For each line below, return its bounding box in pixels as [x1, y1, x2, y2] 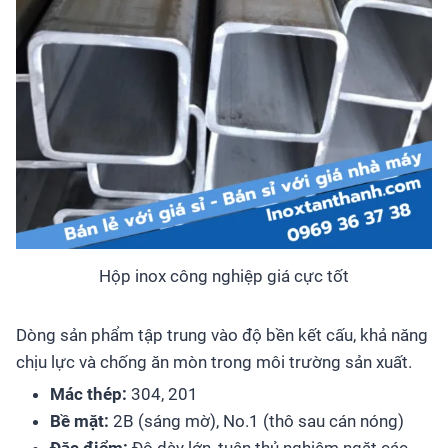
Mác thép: [50, 383, 127, 404]
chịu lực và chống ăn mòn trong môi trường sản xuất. [16, 351, 412, 372]
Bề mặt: [50, 410, 109, 431]
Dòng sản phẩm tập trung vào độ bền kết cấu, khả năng [16, 324, 428, 345]
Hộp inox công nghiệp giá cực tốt [99, 265, 349, 286]
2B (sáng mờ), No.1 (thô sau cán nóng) [109, 410, 404, 431]
